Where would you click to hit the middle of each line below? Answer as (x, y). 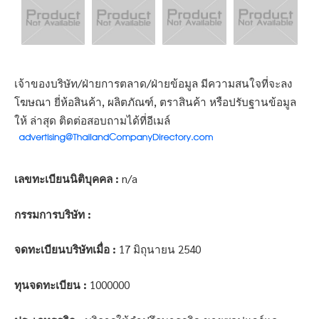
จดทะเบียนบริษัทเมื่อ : (65, 250)
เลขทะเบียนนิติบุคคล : (67, 179)
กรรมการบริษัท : (53, 214)
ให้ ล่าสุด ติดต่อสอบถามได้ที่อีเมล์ (92, 121)
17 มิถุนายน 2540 (158, 250)
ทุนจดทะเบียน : (51, 284)
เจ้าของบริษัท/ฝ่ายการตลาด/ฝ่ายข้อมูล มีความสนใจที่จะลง (153, 84)
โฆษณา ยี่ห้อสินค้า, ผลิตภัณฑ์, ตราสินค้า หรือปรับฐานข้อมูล (155, 102)
